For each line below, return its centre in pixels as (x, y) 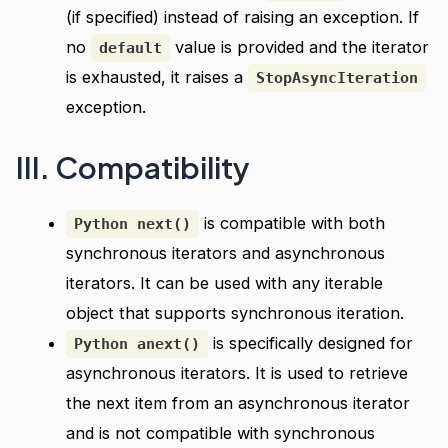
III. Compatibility (133, 166)
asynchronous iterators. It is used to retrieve (236, 372)
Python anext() (136, 343)
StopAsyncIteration (336, 77)
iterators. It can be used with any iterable (224, 282)
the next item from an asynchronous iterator (237, 402)
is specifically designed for (310, 342)
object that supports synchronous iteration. (234, 312)
